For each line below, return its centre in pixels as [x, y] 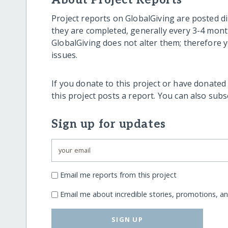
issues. [65, 55]
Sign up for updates [109, 125]
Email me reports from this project [119, 175]
